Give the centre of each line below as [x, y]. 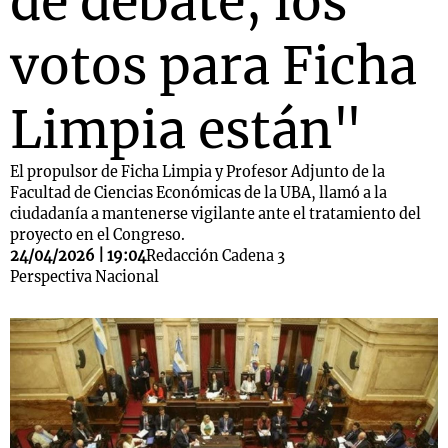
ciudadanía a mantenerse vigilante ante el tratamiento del [215, 214]
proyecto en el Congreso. [99, 235]
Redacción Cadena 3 [215, 256]
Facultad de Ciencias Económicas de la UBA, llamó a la [198, 193]
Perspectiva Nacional [84, 277]
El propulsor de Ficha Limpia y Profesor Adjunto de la [197, 172]
